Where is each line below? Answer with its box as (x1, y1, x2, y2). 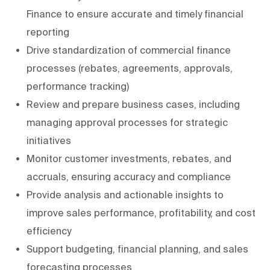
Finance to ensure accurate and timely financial (27, 8, 243, 19)
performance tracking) (27, 80, 129, 92)
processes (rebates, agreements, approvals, (27, 62, 233, 74)
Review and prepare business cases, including (27, 98, 240, 110)
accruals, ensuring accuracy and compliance (27, 171, 231, 182)
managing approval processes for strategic (27, 116, 228, 128)
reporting (27, 26, 69, 37)
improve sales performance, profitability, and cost (27, 207, 256, 218)
